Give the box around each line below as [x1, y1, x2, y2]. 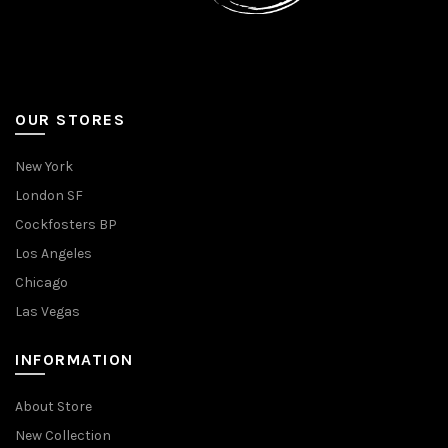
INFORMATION [15, 350, 134, 370]
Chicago [15, 274, 68, 292]
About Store [15, 398, 92, 416]
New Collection [15, 427, 111, 445]
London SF [15, 187, 83, 205]
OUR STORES [15, 110, 125, 130]
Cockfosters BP [15, 216, 117, 234]
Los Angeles [15, 245, 92, 263]
